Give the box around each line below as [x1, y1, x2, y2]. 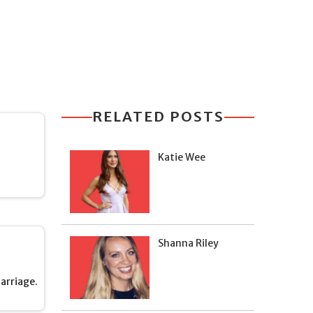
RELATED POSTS [92, 108, 224, 125]
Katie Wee [158, 151, 205, 163]
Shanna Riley [158, 237, 219, 249]
